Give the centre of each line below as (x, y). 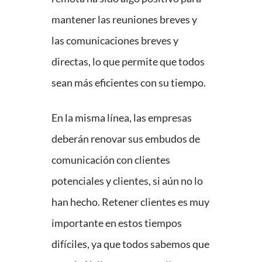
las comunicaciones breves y (115, 41)
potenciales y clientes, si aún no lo (127, 181)
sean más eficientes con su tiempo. (129, 83)
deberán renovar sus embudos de (126, 139)
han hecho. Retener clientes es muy (130, 202)
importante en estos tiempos (117, 223)
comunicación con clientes (111, 160)
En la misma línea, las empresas (122, 118)
